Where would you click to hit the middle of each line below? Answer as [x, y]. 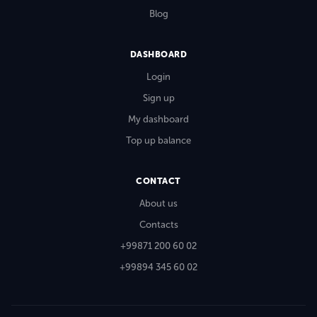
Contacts [158, 224]
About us [158, 203]
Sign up [158, 98]
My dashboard [158, 119]
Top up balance [158, 140]
